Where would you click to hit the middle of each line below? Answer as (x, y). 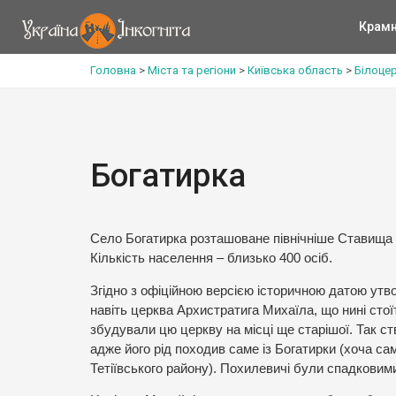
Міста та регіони (192, 70)
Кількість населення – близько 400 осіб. (211, 258)
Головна (113, 70)
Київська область (295, 70)
